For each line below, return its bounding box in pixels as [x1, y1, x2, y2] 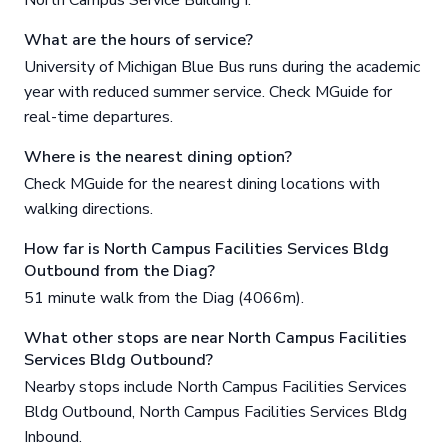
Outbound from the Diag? [24, 259, 215, 282]
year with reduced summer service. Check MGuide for [24, 80, 392, 103]
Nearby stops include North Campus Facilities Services [24, 375, 407, 398]
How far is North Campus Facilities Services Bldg [24, 237, 389, 260]
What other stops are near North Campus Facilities [24, 326, 407, 349]
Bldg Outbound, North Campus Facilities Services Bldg [24, 400, 407, 423]
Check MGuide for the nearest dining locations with [24, 172, 380, 195]
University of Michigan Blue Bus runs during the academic [24, 55, 420, 78]
